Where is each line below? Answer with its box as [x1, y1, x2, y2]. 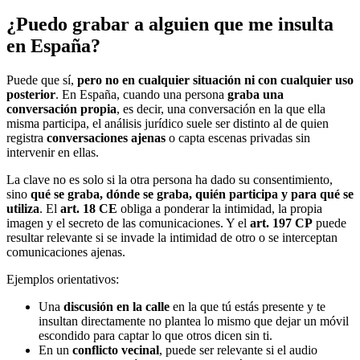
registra [6, 130, 47, 145]
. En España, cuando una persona [55, 87, 227, 101]
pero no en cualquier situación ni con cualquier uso [77, 72, 354, 87]
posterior [6, 87, 55, 101]
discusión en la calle [63, 299, 170, 313]
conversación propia [6, 101, 117, 116]
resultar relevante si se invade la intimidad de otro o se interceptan [6, 230, 337, 244]
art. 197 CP [250, 215, 313, 230]
